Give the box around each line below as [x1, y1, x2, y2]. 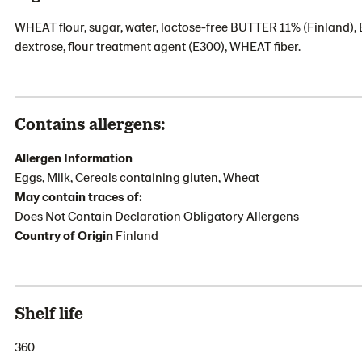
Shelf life [15, 302, 83, 322]
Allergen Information [15, 149, 133, 165]
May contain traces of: [15, 188, 142, 204]
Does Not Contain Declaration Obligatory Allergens [15, 208, 299, 223]
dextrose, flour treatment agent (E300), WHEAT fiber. [15, 38, 301, 53]
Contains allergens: [15, 113, 166, 133]
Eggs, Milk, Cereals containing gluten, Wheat [15, 169, 259, 184]
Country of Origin [15, 227, 116, 242]
